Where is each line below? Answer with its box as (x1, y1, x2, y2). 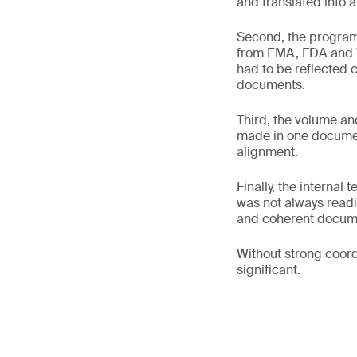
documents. (237, 76, 305, 93)
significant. (237, 261, 304, 278)
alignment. (237, 143, 298, 160)
